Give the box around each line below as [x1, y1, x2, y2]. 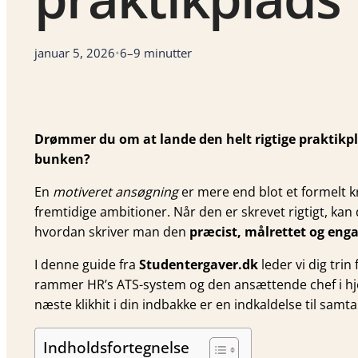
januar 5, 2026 [34, 45, 115, 62]
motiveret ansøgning [53, 183, 178, 201]
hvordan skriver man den [34, 223, 189, 241]
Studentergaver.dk [139, 256, 258, 274]
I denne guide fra [34, 256, 139, 274]
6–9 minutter [120, 45, 192, 62]
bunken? [34, 150, 90, 169]
